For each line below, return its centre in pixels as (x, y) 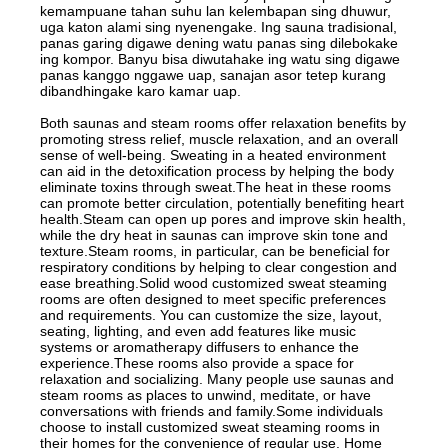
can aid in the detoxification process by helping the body (217, 170)
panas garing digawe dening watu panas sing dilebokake (219, 42)
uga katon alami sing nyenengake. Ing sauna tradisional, (219, 26)
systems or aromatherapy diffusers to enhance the (200, 346)
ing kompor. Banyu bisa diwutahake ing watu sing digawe (220, 58)
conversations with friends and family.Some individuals (212, 410)
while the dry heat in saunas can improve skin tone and (214, 234)
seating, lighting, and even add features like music (198, 330)
